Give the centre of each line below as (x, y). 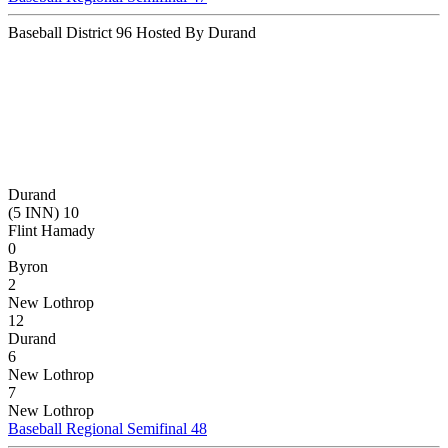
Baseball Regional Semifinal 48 (107, 428)
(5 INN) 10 (43, 212)
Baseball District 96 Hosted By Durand (132, 32)
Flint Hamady (51, 230)
